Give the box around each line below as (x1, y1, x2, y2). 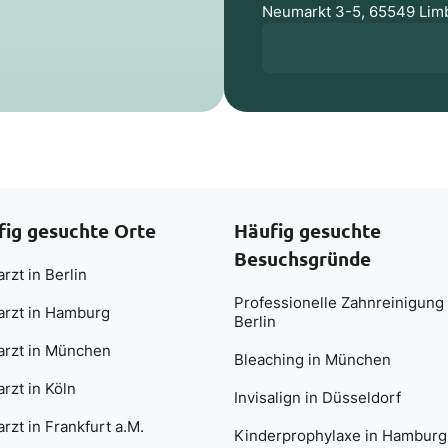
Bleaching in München (233, 349, 391, 369)
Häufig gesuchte (233, 218, 381, 244)
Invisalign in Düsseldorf (233, 387, 401, 407)
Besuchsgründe (233, 246, 371, 272)
